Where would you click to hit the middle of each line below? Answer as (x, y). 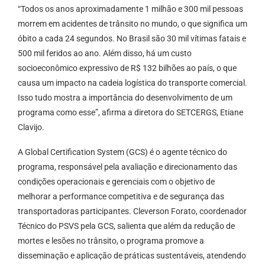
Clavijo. (31, 127)
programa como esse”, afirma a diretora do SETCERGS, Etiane (130, 113)
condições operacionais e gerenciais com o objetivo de (116, 182)
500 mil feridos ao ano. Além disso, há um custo (105, 54)
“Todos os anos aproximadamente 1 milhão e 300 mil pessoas (130, 9)
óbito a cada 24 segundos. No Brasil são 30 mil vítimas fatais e (132, 39)
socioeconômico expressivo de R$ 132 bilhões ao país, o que (127, 68)
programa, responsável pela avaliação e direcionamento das (127, 167)
